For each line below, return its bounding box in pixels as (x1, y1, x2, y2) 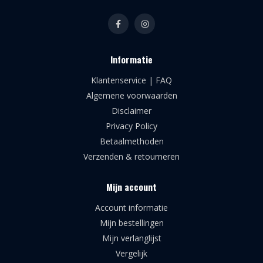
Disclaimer (112, 104, 151, 116)
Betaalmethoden (99, 135, 164, 147)
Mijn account (106, 180, 157, 193)
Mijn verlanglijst (102, 232, 161, 244)
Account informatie (95, 201, 168, 213)
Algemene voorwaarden (86, 89, 177, 101)
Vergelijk (116, 247, 147, 259)
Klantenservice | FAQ (91, 74, 172, 86)
